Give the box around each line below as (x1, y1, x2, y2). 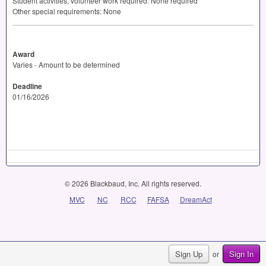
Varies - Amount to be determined (12, 59, 120, 69)
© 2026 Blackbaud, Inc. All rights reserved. (65, 178, 201, 188)
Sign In (229, 248, 254, 259)
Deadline (12, 81, 42, 91)
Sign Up (175, 248, 202, 259)
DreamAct (179, 194, 212, 204)
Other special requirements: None (12, 6, 121, 16)
